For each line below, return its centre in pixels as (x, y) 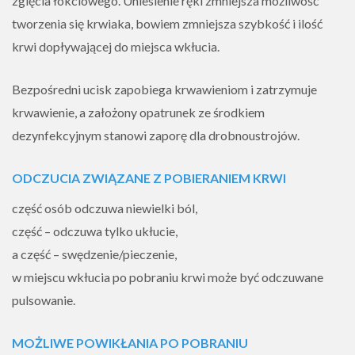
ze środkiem (231, 112)
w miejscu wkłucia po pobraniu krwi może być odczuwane (168, 277)
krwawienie (43, 112)
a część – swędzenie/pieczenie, (94, 254)
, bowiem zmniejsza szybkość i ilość (227, 23)
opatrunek (169, 112)
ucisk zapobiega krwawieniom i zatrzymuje (200, 89)
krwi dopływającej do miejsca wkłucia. (116, 46)
